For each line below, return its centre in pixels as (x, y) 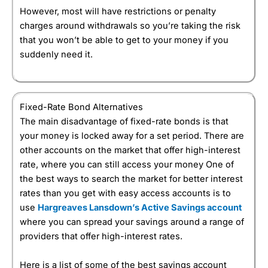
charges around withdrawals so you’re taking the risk (130, 25)
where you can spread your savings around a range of (132, 222)
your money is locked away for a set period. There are (132, 136)
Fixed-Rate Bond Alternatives (81, 107)
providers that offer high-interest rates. (101, 237)
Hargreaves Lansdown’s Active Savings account (140, 208)
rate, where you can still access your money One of (127, 165)
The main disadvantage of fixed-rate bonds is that (124, 122)
